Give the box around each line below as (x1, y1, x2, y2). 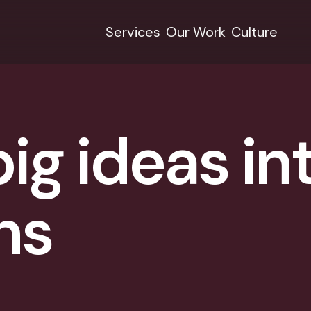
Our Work (165, 23, 226, 41)
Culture (230, 23, 278, 41)
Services (105, 23, 160, 41)
